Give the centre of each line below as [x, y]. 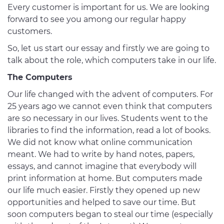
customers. [30, 31]
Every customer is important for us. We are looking [108, 7]
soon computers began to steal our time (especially [110, 214]
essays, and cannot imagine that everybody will [102, 166]
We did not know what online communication [100, 142]
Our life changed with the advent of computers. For [110, 94]
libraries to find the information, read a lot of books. [109, 130]
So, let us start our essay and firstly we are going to [108, 48]
